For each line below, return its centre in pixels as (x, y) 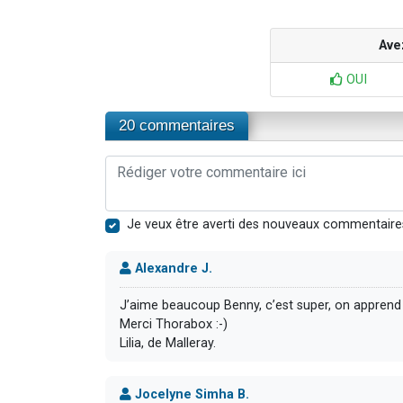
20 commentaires (177, 125)
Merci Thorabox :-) (174, 325)
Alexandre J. (172, 269)
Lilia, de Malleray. (168, 344)
